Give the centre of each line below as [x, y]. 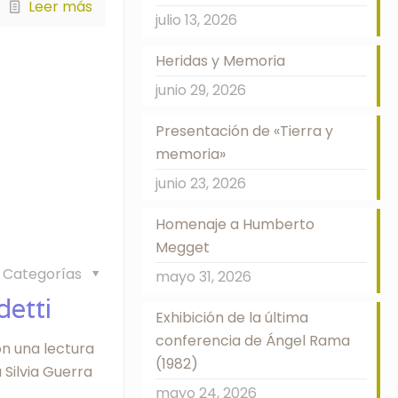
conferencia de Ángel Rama [252, 341]
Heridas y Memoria [220, 61]
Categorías [44, 274]
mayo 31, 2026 [203, 277]
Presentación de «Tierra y [244, 131]
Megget [182, 247]
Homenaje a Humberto [235, 224]
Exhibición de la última [231, 318]
